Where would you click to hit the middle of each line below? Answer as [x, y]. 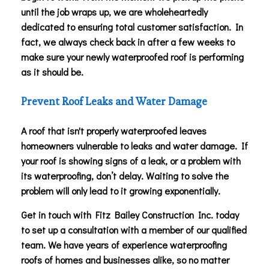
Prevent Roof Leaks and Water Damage [114, 101]
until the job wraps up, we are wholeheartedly [114, 11]
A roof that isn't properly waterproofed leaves [114, 130]
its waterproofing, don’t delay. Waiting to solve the [125, 175]
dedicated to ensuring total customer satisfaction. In [132, 26]
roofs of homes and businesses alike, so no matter [125, 259]
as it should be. [52, 71]
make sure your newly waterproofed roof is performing [132, 56]
